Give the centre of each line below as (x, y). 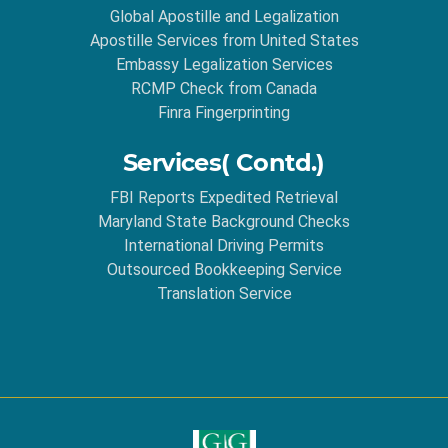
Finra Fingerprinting (224, 113)
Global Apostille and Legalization (224, 17)
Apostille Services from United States (224, 41)
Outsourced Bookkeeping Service (224, 270)
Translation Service (224, 294)
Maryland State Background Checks (224, 222)
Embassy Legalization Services (224, 65)
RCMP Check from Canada (224, 89)
